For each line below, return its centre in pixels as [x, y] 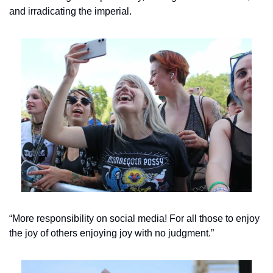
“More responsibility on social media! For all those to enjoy [134, 218]
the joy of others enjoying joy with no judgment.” [112, 233]
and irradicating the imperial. [70, 11]
